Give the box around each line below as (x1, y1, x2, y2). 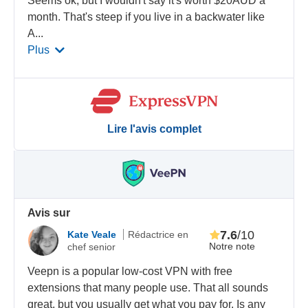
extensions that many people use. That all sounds (27, 281, 269, 294)
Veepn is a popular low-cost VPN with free (27, 265, 233, 277)
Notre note (208, 240, 255, 252)
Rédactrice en (128, 229, 189, 241)
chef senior (67, 241, 116, 253)
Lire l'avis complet (107, 122, 201, 135)
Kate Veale (67, 229, 120, 241)
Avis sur (27, 206, 71, 219)
